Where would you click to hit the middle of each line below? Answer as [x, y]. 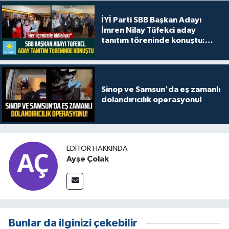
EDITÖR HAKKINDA [97, 148]
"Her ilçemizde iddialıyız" [151, 51]
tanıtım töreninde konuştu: [153, 41]
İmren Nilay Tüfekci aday [148, 30]
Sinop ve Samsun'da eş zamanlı [161, 89]
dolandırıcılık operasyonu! [151, 99]
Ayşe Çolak [88, 159]
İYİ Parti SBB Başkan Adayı [151, 20]
